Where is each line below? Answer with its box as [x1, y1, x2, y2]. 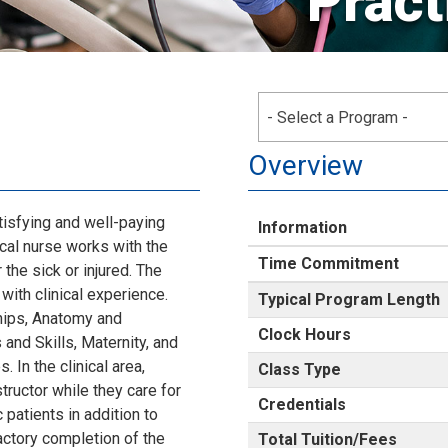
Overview [248, 149, 363, 182]
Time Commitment [258, 254, 399, 273]
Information [258, 218, 347, 237]
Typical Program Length [258, 290, 440, 309]
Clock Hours [258, 325, 351, 344]
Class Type [258, 360, 341, 379]
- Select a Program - [267, 108, 408, 127]
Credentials [258, 395, 346, 414]
